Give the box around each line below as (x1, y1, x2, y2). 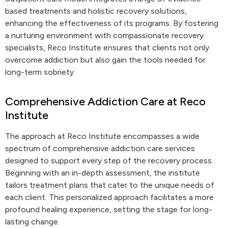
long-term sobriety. (5, 67, 75, 77)
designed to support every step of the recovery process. (5, 156, 213, 165)
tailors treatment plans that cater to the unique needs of (5, 180, 214, 190)
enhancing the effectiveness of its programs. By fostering (5, 18, 218, 28)
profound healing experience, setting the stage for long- (5, 205, 212, 214)
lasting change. (5, 217, 60, 226)
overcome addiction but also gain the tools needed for (5, 55, 206, 65)
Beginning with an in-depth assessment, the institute (5, 168, 200, 178)
